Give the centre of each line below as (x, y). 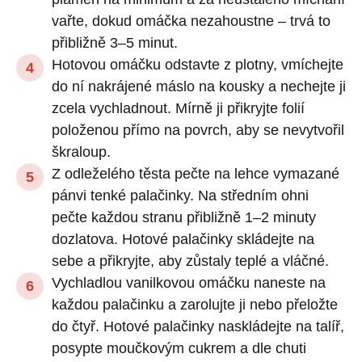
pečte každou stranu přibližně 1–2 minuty (184, 217)
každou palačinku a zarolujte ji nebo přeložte (195, 304)
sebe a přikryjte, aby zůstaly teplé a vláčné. (190, 261)
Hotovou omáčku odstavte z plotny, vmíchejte (198, 64)
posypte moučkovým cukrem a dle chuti (179, 348)
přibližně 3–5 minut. (115, 42)
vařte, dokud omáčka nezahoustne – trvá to (191, 21)
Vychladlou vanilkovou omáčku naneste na (189, 282)
